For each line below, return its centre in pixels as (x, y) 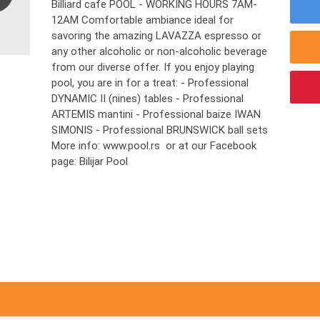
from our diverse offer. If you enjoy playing (153, 67)
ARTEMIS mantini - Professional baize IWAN (156, 114)
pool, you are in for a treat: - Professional (150, 83)
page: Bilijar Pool (90, 161)
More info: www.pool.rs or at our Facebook (154, 146)
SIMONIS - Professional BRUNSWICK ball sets (160, 130)
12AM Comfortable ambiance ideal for (143, 20)
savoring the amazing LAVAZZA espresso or (157, 36)
